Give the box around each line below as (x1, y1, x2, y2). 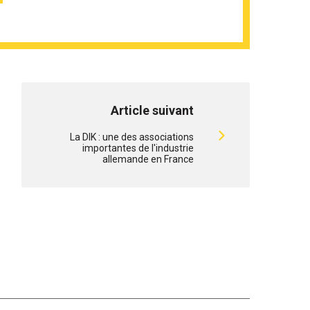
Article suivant (111, 103, 194, 118)
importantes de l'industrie (82, 143, 194, 154)
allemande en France (102, 154, 194, 165)
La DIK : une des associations (70, 131, 194, 143)
